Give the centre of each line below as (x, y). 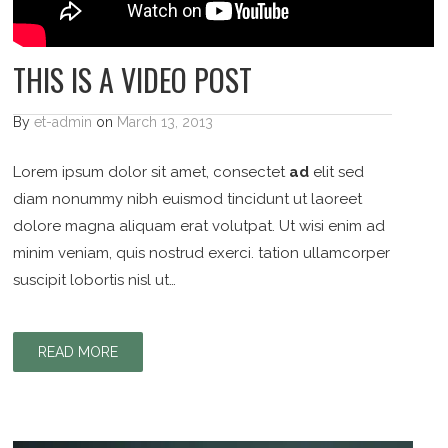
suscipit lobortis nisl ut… (95, 279)
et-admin (63, 121)
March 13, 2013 (165, 121)
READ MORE (78, 351)
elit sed (337, 171)
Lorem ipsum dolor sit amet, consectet (151, 171)
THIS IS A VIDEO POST (133, 79)
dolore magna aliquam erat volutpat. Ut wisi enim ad (199, 225)
